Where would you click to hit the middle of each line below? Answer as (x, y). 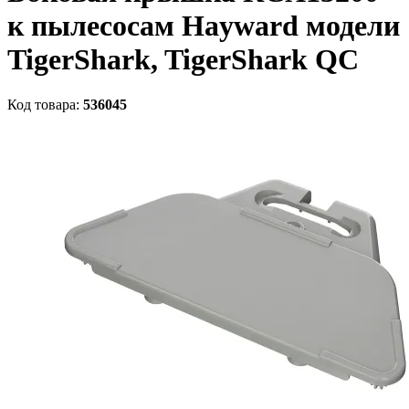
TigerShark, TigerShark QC (183, 60)
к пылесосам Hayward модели (204, 26)
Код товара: (45, 104)
